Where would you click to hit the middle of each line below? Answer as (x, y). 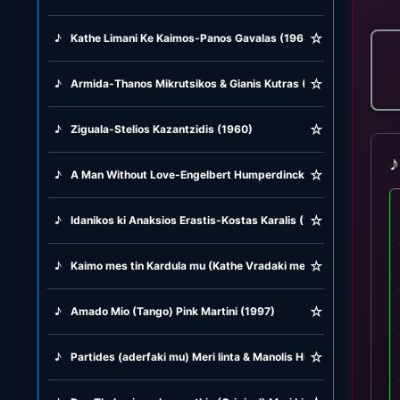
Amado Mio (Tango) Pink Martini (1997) (172, 311)
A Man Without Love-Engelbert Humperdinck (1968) (206, 174)
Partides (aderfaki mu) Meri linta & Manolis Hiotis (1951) (216, 356)
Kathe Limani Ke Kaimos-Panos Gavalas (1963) (192, 37)
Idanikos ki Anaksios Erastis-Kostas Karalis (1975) (202, 220)
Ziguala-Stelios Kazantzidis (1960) (161, 129)
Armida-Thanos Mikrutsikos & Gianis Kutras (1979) (203, 83)
